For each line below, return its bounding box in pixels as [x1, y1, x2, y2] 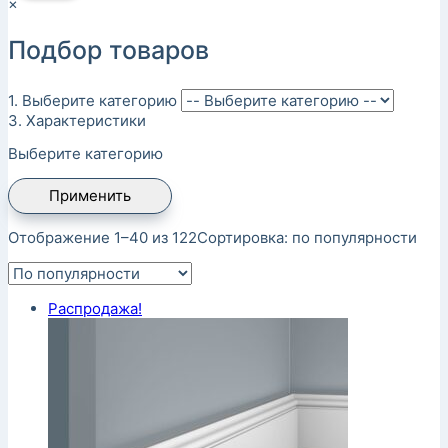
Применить [49, 186, 131, 205]
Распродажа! [48, 299, 142, 318]
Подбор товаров [8, 35, 209, 66]
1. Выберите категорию [8, 91, 177, 110]
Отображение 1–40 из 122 [8, 228, 197, 247]
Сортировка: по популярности [197, 228, 417, 247]
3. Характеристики [8, 111, 146, 130]
